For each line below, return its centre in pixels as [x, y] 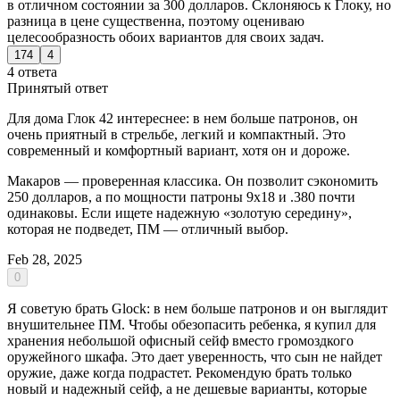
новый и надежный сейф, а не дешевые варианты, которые [187, 388]
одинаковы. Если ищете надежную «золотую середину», [179, 212]
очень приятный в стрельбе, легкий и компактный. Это [176, 134]
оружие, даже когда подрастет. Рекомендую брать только [179, 372]
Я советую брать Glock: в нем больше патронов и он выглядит [197, 308]
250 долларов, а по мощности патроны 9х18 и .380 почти [181, 196]
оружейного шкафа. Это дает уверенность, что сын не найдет [195, 356]
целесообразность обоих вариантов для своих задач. [166, 37]
